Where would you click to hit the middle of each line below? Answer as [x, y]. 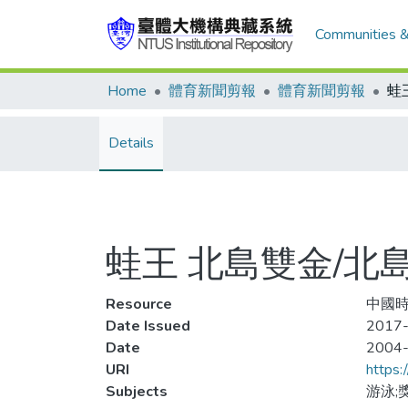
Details [131, 143]
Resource [139, 304]
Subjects [137, 392]
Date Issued [148, 326]
